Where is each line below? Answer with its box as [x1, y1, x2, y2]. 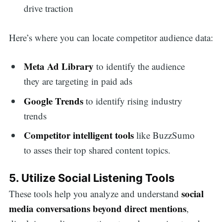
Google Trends [24, 94, 86, 108]
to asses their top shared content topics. [24, 144, 171, 157]
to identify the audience [96, 60, 185, 73]
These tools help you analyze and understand [8, 187, 181, 200]
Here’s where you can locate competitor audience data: [8, 31, 213, 44]
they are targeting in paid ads [24, 75, 133, 88]
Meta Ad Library [24, 59, 97, 73]
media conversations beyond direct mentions [8, 202, 186, 216]
